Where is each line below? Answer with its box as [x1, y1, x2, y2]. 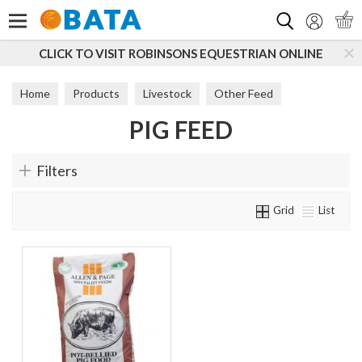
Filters [36, 162, 78, 179]
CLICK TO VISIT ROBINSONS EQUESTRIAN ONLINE [39, 46, 323, 61]
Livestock [142, 86, 192, 100]
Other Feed [214, 86, 274, 100]
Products [73, 86, 120, 100]
